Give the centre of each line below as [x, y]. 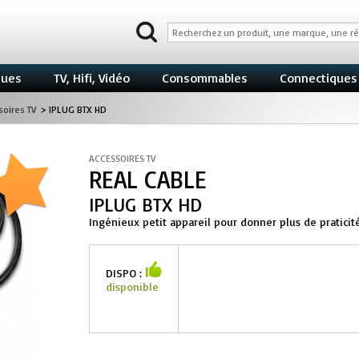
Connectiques [319, 78]
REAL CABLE [148, 179]
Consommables [205, 78]
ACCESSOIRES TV [123, 158]
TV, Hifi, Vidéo [92, 78]
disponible [133, 286]
